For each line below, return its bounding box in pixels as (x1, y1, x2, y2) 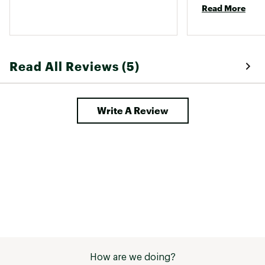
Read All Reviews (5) (9, 59, 140, 73)
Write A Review (96, 104, 169, 116)
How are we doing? (89, 252, 176, 262)
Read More (202, 2, 245, 13)
